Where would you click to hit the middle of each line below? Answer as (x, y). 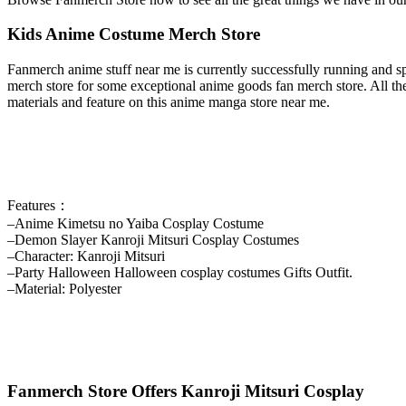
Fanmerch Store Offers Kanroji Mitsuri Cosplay (186, 391)
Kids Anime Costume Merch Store (134, 34)
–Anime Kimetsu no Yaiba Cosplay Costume (135, 223)
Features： (39, 205)
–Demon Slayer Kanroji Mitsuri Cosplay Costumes (153, 239)
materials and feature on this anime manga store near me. (169, 102)
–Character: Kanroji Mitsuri (86, 256)
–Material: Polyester (64, 288)
